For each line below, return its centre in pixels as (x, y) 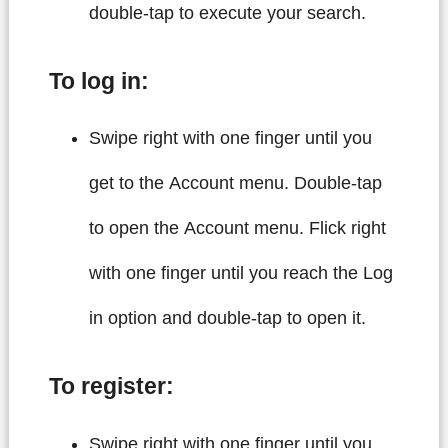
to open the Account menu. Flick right (237, 228)
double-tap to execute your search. (227, 12)
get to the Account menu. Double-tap (235, 183)
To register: (111, 387)
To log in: (98, 81)
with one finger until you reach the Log (240, 273)
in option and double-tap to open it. (227, 318)
